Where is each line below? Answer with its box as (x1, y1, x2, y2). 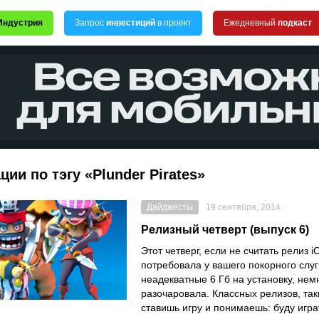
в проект (155, 18, 192, 28)
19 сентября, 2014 (206, 202, 281, 212)
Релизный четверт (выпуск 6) (141, 224, 309, 236)
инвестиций (106, 18, 155, 28)
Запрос (75, 18, 106, 28)
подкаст (278, 18, 312, 28)
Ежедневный (224, 18, 278, 28)
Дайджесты (147, 202, 193, 212)
